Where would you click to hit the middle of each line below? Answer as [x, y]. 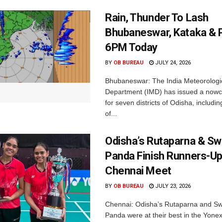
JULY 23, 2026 [172, 186]
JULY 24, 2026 [172, 63]
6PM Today [132, 48]
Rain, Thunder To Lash [157, 18]
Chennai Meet [138, 171]
